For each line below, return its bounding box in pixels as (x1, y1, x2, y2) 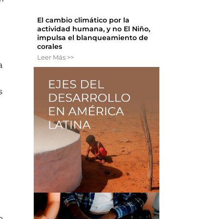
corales (37, 42, 63, 51)
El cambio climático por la (37, 16, 130, 25)
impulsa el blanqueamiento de (37, 33, 149, 43)
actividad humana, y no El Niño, (37, 24, 151, 34)
